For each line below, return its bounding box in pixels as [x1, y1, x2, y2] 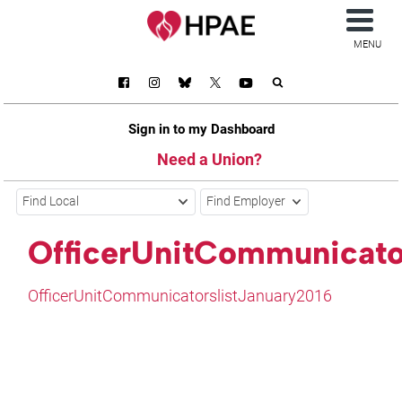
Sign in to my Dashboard [127, 120, 275, 137]
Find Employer [206, 194, 286, 210]
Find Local [22, 194, 80, 210]
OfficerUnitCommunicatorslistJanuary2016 [28, 285, 333, 305]
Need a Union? [156, 149, 262, 169]
